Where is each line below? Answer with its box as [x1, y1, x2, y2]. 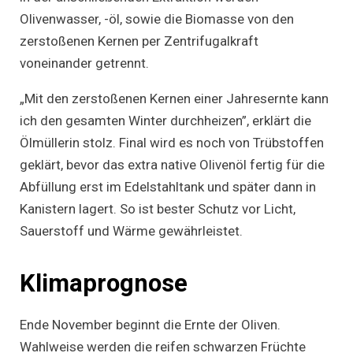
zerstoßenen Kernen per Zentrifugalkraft [20, 32, 258, 49]
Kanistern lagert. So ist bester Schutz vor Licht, [20, 200, 295, 217]
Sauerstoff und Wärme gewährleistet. [20, 222, 243, 239]
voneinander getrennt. [20, 54, 149, 71]
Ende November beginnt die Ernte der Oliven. [20, 317, 281, 333]
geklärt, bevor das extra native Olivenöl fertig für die [20, 156, 325, 173]
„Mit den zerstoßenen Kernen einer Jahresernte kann [20, 90, 329, 106]
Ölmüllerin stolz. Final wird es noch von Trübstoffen [20, 134, 324, 150]
